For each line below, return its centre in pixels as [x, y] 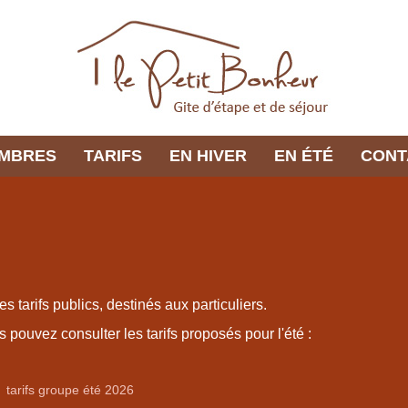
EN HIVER [208, 156]
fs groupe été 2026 [79, 390]
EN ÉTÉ [303, 156]
